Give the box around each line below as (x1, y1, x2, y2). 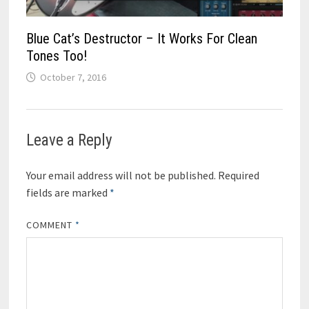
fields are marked (26, 185, 110, 199)
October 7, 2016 (39, 70, 106, 83)
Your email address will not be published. (26, 168, 216, 182)
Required (217, 168, 259, 182)
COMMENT (26, 218, 76, 231)
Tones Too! (26, 47, 87, 64)
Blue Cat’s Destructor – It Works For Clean (26, 30, 257, 47)
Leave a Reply (26, 130, 112, 150)
